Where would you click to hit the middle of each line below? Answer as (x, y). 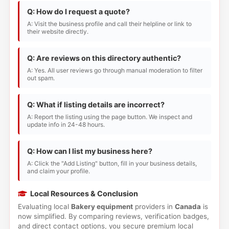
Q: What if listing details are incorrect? (96, 105)
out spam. (41, 78)
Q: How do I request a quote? (78, 12)
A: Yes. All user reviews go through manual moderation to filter (114, 70)
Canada (188, 207)
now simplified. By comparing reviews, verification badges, (113, 216)
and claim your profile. (58, 171)
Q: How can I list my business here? (89, 151)
